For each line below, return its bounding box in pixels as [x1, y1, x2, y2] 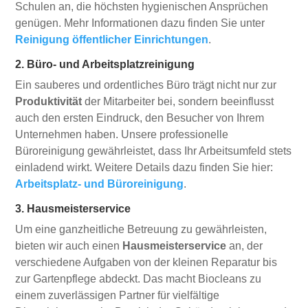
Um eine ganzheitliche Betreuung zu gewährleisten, [15, 223, 267, 235]
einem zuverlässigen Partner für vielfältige [15, 289, 220, 301]
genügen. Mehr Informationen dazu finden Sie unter [15, 17, 265, 29]
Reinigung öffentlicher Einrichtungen [15, 34, 209, 45]
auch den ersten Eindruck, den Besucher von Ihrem [15, 112, 265, 124]
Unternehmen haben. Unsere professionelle [15, 129, 229, 140]
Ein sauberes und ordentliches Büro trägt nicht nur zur [15, 79, 277, 91]
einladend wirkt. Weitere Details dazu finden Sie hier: [15, 162, 274, 173]
